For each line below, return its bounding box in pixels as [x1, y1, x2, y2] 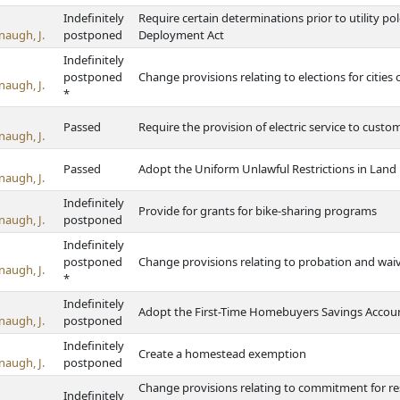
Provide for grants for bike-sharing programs [138, 203, 377, 219]
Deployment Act [138, 27, 224, 43]
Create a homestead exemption [138, 346, 306, 362]
